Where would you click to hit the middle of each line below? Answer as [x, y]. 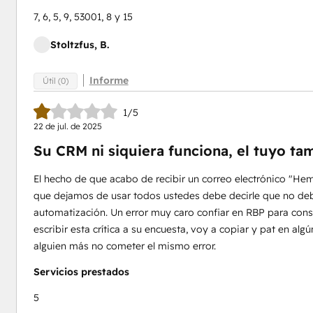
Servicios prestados [81, 272]
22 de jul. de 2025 [67, 126]
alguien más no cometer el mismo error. [124, 246]
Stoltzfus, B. [79, 45]
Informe [109, 80]
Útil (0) [55, 80]
